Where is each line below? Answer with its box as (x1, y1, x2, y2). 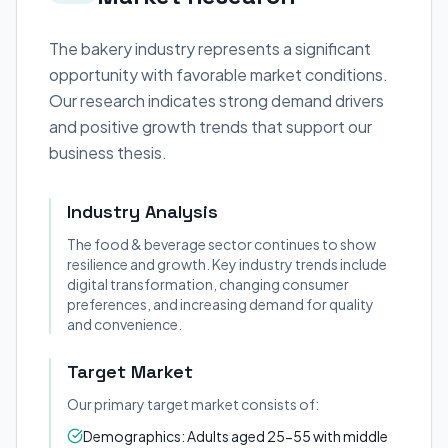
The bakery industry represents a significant (49, 38, 371, 59)
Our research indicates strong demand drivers (49, 90, 384, 111)
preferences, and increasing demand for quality (67, 295, 374, 313)
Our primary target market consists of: (67, 395, 319, 413)
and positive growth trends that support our (49, 116, 372, 137)
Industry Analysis (67, 200, 218, 223)
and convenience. (67, 315, 182, 333)
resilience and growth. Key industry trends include (67, 255, 387, 273)
